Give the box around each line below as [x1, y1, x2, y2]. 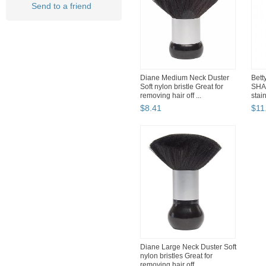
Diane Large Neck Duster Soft [140, 243, 236, 252]
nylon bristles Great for [140, 252, 213, 261]
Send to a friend [31, 1, 91, 11]
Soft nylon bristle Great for [140, 83, 223, 91]
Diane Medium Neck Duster [140, 74, 229, 83]
